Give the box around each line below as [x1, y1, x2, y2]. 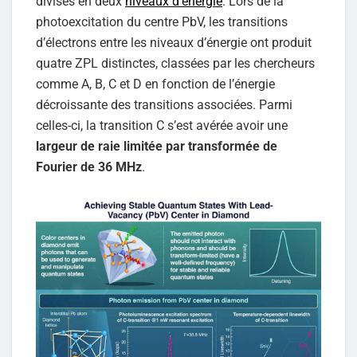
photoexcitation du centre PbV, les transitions [36, 14, 288, 30]
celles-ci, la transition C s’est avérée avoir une [36, 118, 288, 134]
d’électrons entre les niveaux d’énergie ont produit [36, 35, 312, 51]
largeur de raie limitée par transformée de [36, 139, 277, 155]
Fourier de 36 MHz [36, 159, 142, 175]
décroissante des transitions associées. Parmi [36, 97, 292, 113]
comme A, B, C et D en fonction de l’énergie [36, 76, 275, 92]
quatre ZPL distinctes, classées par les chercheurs [36, 56, 315, 72]
